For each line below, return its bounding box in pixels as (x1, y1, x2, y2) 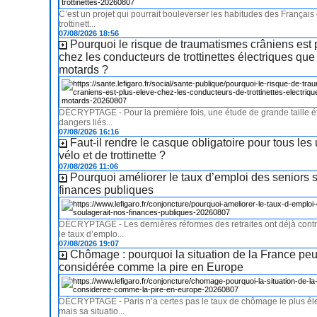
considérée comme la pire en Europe (59, 261, 244, 274)
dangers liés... (59, 117, 113, 128)
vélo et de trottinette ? (59, 149, 166, 162)
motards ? (59, 64, 109, 76)
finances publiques (59, 184, 154, 197)
